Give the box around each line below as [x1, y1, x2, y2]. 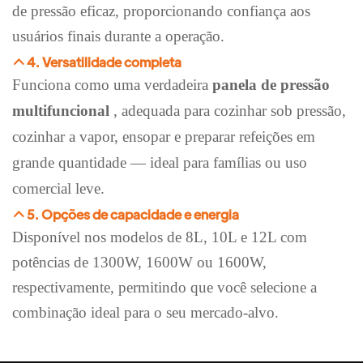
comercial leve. [12, 179, 105, 197]
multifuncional [12, 101, 109, 119]
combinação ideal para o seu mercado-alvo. [12, 304, 279, 322]
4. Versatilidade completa [27, 53, 182, 70]
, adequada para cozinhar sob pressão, [113, 101, 346, 119]
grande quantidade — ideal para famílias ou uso [12, 153, 307, 171]
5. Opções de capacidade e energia [27, 206, 240, 224]
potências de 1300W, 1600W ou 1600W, [12, 254, 267, 271]
